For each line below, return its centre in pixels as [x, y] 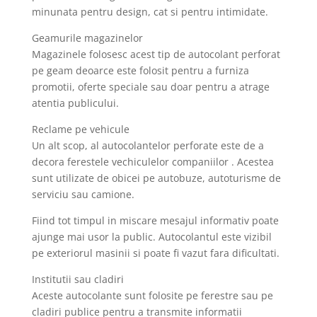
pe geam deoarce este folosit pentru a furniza [140, 71]
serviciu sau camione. [83, 195]
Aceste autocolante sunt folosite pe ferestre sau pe [152, 296]
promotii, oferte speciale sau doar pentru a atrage [150, 87]
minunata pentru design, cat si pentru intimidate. [150, 12]
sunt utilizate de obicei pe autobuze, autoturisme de [156, 178]
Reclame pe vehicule [80, 129]
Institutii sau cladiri [77, 279]
